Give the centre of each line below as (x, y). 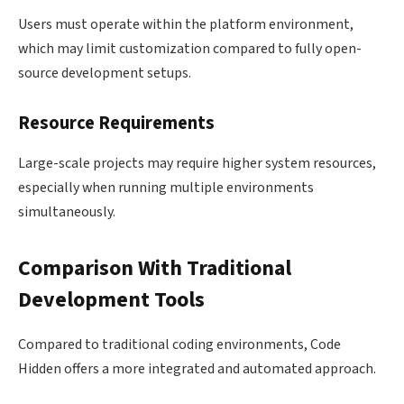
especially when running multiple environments (166, 187)
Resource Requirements (116, 124)
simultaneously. (67, 211)
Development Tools (111, 300)
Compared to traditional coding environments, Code (179, 344)
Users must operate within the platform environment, (186, 24)
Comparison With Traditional (155, 268)
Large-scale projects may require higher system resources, (197, 163)
